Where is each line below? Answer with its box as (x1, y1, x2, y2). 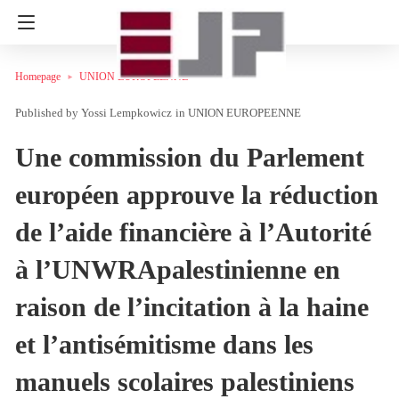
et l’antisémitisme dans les (15, 329, 313, 359)
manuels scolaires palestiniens (15, 366, 354, 396)
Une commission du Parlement (15, 142, 364, 172)
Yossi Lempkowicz (81, 105, 172, 119)
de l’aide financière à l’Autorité (15, 216, 371, 247)
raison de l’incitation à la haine (15, 291, 369, 322)
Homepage (15, 70, 61, 83)
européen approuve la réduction (15, 179, 379, 209)
